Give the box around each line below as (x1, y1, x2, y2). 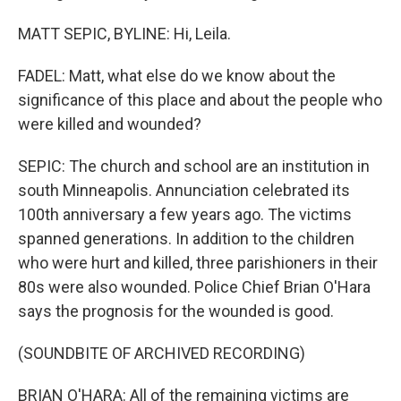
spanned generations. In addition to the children (18, 229, 354, 248)
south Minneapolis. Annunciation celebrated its (18, 181, 350, 200)
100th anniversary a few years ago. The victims (18, 205, 352, 224)
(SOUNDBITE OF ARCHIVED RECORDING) (18, 344, 305, 363)
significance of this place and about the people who (18, 90, 382, 109)
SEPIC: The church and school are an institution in (18, 157, 370, 175)
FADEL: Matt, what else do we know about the (18, 66, 336, 85)
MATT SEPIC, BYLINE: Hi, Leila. (18, 24, 231, 43)
